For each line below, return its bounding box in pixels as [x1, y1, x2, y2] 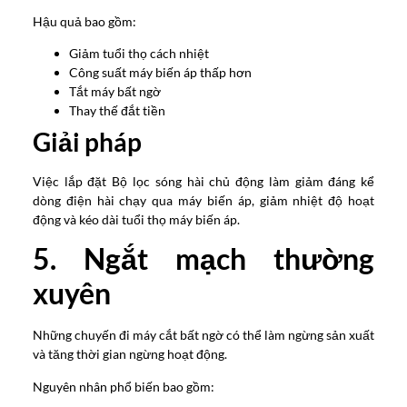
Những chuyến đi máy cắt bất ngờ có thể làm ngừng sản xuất [32, 327, 375, 343]
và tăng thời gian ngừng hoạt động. [32, 346, 227, 362]
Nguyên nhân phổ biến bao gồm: [32, 378, 214, 394]
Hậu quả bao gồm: [32, 13, 136, 29]
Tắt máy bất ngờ [68, 83, 161, 99]
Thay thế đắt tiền [68, 102, 165, 118]
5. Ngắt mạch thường [32, 241, 375, 277]
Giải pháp [32, 125, 142, 157]
